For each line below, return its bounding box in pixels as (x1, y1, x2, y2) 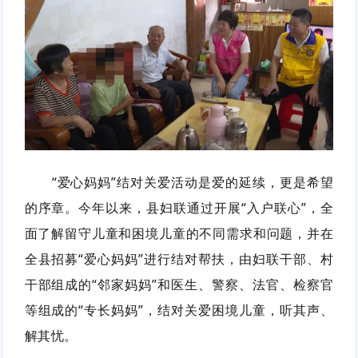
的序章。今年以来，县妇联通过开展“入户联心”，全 (24, 198, 334, 217)
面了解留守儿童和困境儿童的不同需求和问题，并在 (24, 224, 334, 242)
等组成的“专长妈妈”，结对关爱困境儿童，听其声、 (24, 300, 334, 319)
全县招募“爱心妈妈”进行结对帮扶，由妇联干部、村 (24, 249, 334, 268)
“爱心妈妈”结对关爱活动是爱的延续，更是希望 (51, 173, 334, 191)
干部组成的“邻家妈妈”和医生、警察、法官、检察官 (24, 275, 334, 293)
